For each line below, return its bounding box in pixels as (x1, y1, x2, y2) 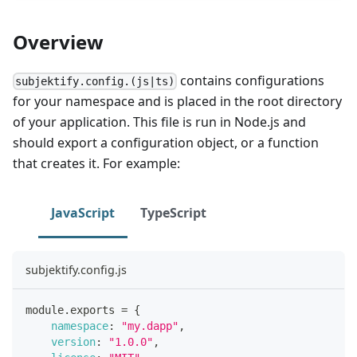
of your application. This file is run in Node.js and (13, 112, 306, 131)
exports (70, 303, 115, 316)
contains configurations (177, 71, 325, 89)
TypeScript (140, 203, 206, 222)
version (51, 335, 96, 348)
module (25, 303, 64, 316)
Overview (13, 28, 104, 55)
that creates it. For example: (13, 154, 180, 172)
